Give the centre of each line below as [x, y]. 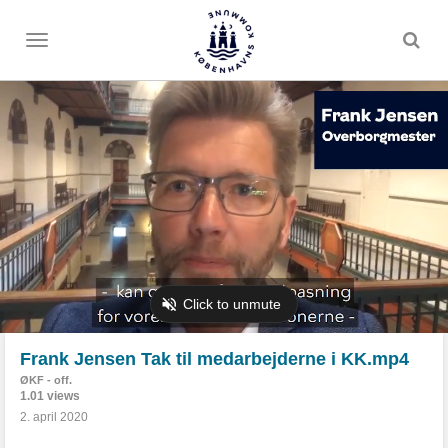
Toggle [54, 44]
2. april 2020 [54, 417]
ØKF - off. [46, 380]
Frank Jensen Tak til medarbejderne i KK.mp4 [214, 359]
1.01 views [50, 396]
